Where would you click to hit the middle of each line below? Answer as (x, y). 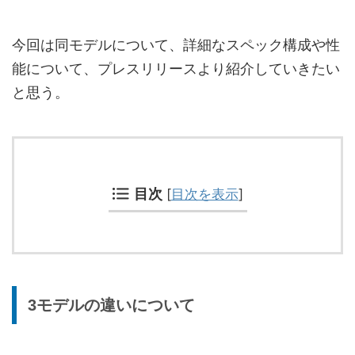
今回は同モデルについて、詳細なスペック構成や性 (176, 44)
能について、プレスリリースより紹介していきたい (176, 68)
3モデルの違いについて (111, 305)
